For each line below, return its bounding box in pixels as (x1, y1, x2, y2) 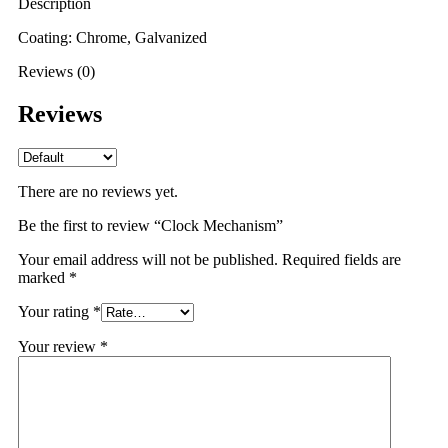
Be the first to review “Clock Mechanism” (18, 216, 283, 234)
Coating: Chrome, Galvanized (18, 28, 207, 46)
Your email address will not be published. (18, 250, 278, 268)
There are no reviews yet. (18, 182, 178, 200)
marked (18, 268, 69, 286)
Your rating (18, 302, 93, 320)
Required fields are (282, 250, 401, 268)
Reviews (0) (18, 62, 95, 80)
